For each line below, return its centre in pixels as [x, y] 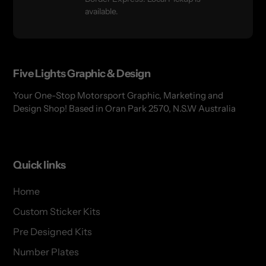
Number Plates [46, 251]
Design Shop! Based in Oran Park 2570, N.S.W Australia [124, 109]
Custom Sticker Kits [57, 211]
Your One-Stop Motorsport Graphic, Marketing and [118, 96]
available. [101, 11]
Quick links [39, 165]
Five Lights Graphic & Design [82, 73]
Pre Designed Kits [53, 231]
